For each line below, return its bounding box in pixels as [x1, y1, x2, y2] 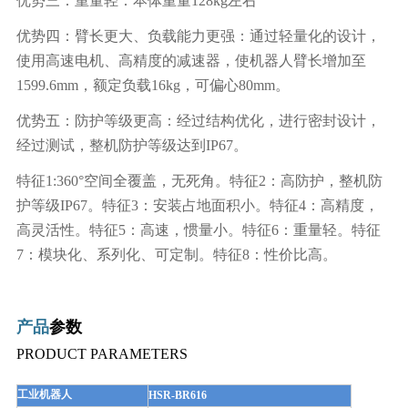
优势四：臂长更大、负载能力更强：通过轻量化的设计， [15, 28, 381, 45]
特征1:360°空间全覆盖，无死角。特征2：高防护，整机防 [15, 173, 382, 189]
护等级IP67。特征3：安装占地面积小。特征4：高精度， [15, 198, 379, 214]
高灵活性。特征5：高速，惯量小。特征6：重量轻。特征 [15, 222, 381, 239]
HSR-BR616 [148, 388, 207, 402]
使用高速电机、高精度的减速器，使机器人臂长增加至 [15, 53, 366, 69]
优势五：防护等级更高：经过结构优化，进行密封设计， [15, 113, 381, 129]
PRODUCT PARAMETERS [15, 345, 188, 362]
